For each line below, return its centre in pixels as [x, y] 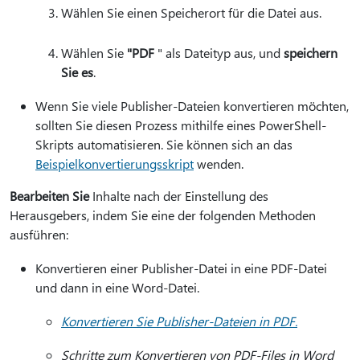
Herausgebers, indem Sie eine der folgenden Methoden [163, 215]
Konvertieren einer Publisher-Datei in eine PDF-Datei [181, 268]
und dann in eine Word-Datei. [117, 287]
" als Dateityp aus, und [219, 53]
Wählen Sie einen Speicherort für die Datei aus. [191, 12]
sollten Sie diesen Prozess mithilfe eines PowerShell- [181, 125]
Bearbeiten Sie [49, 196]
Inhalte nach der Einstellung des [179, 196]
